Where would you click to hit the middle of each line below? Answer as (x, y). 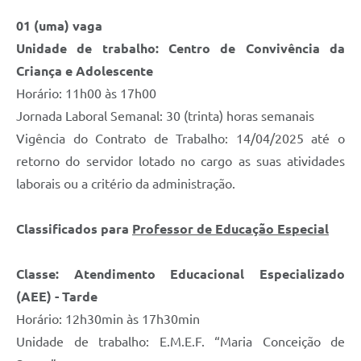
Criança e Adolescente (85, 71)
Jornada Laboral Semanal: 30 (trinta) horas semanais (165, 116)
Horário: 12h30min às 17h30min (108, 320)
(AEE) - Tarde (57, 297)
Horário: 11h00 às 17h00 (86, 94)
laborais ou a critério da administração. (126, 184)
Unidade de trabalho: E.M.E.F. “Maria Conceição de (180, 342)
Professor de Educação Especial (230, 229)
